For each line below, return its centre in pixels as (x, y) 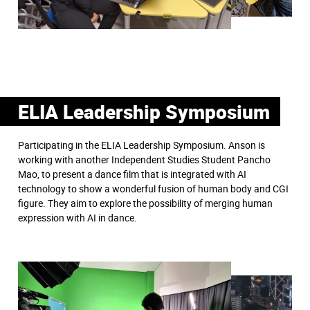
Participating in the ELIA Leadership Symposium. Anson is (142, 145)
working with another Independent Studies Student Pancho (144, 159)
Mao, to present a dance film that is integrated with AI (132, 174)
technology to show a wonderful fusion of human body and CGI (153, 188)
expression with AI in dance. (79, 217)
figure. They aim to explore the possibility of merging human (145, 203)
